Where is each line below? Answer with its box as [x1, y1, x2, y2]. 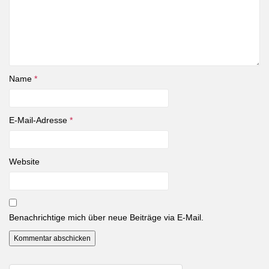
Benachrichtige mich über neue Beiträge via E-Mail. [9, 213, 204, 223]
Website [9, 157, 40, 167]
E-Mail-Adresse [9, 115, 70, 125]
